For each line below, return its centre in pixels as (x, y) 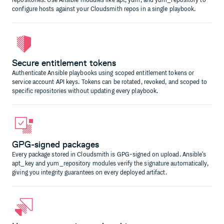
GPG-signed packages (56, 145)
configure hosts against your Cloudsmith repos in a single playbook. (104, 9)
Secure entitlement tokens (64, 63)
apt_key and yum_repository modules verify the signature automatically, (110, 164)
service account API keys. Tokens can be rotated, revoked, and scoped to (109, 82)
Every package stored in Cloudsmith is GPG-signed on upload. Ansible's (109, 155)
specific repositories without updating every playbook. (85, 91)
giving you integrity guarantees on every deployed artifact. (89, 173)
